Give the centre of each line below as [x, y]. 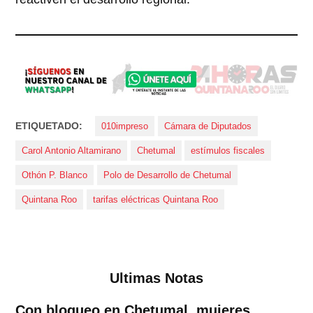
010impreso [125, 126]
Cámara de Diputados [208, 126]
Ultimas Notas [156, 278]
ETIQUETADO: [49, 125]
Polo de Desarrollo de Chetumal [167, 175]
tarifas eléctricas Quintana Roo [155, 199]
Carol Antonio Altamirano [72, 151]
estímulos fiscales [228, 151]
